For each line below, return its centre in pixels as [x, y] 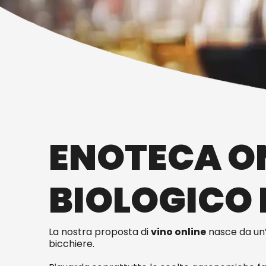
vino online [179, 232]
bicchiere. [73, 244]
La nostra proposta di [100, 232]
